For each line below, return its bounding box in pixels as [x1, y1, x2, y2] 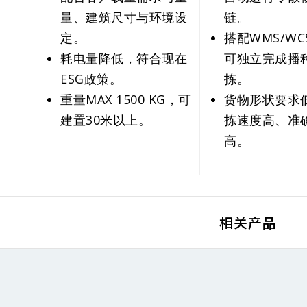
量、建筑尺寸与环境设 [60, 9, 187, 25]
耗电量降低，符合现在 [60, 50, 187, 66]
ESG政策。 [60, 71, 122, 87]
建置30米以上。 [60, 112, 151, 128]
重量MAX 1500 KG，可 [60, 91, 191, 108]
